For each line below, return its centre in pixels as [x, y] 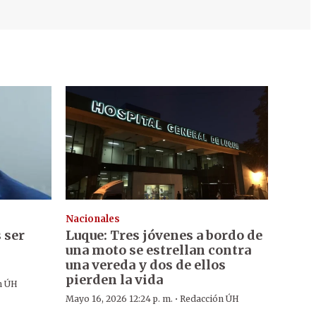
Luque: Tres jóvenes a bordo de [164, 236]
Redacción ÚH [209, 299]
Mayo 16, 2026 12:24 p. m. [119, 299]
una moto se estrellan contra [158, 250]
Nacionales [92, 219]
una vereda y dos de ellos [145, 265]
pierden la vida [114, 280]
